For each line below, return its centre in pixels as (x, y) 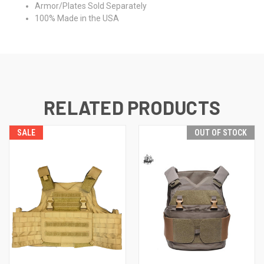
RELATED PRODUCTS (132, 107)
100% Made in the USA (77, 18)
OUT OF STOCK (221, 132)
